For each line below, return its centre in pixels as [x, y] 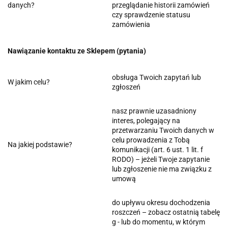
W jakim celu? [29, 82]
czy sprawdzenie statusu [151, 15]
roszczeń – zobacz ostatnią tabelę [166, 212]
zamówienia [131, 24]
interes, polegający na [146, 120]
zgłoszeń [126, 87]
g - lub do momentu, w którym [159, 222]
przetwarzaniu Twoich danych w [163, 130]
